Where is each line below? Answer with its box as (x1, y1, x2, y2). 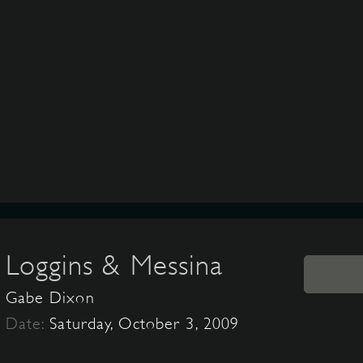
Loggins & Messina (5, 249, 224, 281)
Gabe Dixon (5, 288, 95, 307)
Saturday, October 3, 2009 (49, 314, 240, 333)
